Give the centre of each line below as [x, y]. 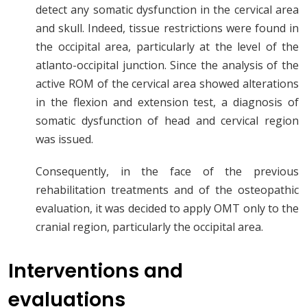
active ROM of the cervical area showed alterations [167, 84]
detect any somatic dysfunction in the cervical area [167, 10]
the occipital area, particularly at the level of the [167, 47]
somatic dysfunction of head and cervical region [167, 121]
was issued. [64, 139]
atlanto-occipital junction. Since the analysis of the [167, 65]
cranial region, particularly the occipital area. [149, 227]
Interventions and [96, 271]
